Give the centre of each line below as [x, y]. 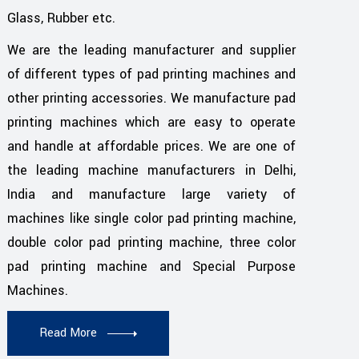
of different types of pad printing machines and [151, 75]
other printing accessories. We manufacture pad [151, 99]
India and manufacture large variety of [151, 195]
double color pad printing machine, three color [151, 243]
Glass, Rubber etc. [61, 18]
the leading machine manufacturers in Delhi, [151, 171]
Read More [68, 333]
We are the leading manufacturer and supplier [151, 50]
